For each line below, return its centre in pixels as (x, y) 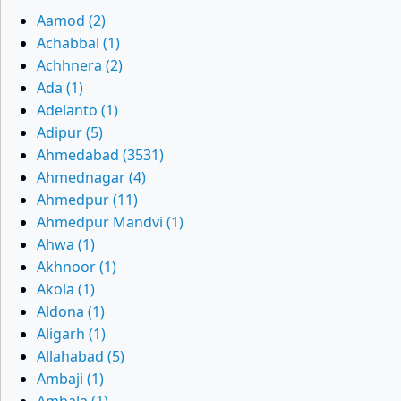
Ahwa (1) (66, 244)
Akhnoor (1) (77, 267)
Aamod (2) (71, 21)
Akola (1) (66, 289)
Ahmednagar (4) (91, 177)
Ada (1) (60, 88)
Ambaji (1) (70, 379)
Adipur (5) (70, 132)
